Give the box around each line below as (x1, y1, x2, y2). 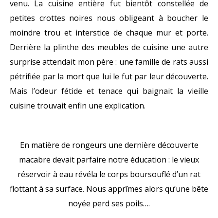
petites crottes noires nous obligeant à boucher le (10, 12, 208, 23)
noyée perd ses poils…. (68, 198, 150, 209)
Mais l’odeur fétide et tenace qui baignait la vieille (10, 85, 208, 96)
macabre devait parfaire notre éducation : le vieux (19, 154, 199, 165)
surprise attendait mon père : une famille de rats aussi (10, 56, 208, 67)
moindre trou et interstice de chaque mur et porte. (10, 27, 208, 38)
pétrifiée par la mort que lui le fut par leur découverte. (10, 71, 208, 82)
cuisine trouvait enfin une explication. (10, 100, 145, 111)
